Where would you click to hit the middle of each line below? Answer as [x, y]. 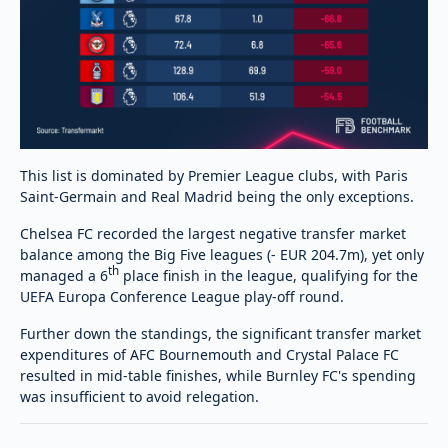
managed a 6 [64, 275]
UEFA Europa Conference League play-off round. [182, 296]
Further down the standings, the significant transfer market [220, 333]
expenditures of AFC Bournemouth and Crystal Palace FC [209, 354]
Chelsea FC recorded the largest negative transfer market [213, 233]
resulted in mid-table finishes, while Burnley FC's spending [218, 375]
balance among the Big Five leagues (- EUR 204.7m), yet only [222, 254]
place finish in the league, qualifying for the [268, 275]
